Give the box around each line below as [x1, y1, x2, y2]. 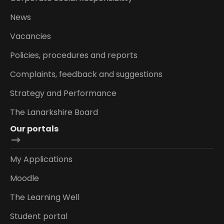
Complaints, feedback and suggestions [10, 68, 162, 80]
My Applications [10, 153, 72, 165]
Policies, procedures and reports [10, 49, 137, 61]
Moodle [10, 172, 39, 184]
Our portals [10, 122, 58, 134]
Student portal [10, 210, 67, 222]
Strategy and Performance [10, 87, 116, 99]
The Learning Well [10, 191, 79, 203]
